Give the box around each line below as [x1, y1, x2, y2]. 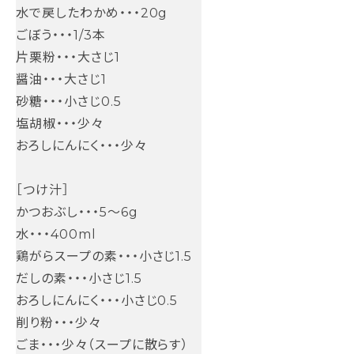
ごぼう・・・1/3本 [16, 24, 106, 44]
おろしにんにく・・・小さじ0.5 [16, 290, 179, 310]
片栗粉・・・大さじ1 [16, 47, 120, 66]
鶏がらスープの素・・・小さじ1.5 [16, 246, 193, 265]
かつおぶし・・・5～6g [16, 201, 138, 221]
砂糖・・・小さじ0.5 [16, 91, 122, 111]
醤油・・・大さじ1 [16, 69, 107, 88]
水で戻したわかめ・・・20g [16, 2, 168, 22]
